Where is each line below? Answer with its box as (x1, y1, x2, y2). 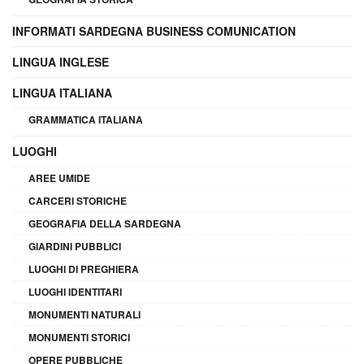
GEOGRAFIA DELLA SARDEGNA (28, 215, 181, 231)
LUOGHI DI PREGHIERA (28, 261, 139, 276)
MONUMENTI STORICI (28, 329, 130, 344)
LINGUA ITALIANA (12, 84, 112, 101)
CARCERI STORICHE (28, 193, 127, 208)
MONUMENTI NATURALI (28, 306, 141, 322)
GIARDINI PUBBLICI (28, 238, 121, 253)
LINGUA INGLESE (12, 53, 109, 70)
